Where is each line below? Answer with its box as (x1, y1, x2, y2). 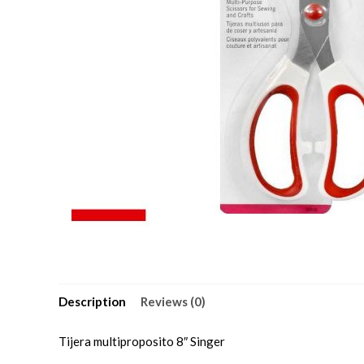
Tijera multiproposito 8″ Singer (58, 334, 225, 349)
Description (58, 293, 126, 309)
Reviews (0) (141, 293, 206, 309)
